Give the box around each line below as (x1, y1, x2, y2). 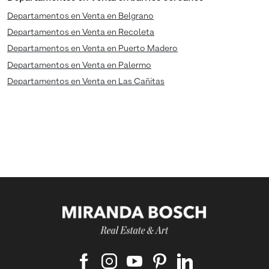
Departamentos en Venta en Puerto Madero (7, 44, 178, 53)
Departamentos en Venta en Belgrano (7, 12, 154, 21)
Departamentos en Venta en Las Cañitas (7, 77, 165, 86)
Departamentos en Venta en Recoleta (7, 28, 154, 37)
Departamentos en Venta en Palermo (7, 61, 151, 70)
